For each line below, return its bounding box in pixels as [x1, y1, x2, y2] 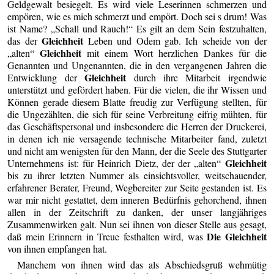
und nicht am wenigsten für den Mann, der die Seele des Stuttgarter [7, 144, 267, 158]
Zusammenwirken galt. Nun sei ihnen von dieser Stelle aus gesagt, [7, 218, 267, 231]
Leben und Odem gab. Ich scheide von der [83, 34, 267, 48]
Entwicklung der [7, 71, 85, 84]
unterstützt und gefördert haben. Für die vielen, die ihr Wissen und [7, 83, 267, 97]
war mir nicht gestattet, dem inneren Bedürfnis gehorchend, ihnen [7, 193, 267, 207]
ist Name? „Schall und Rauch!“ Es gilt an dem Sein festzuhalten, [7, 22, 267, 35]
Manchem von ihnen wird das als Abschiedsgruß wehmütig [17, 257, 267, 271]
